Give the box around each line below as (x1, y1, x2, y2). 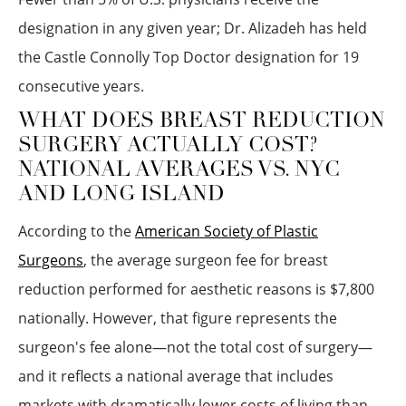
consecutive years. (18, 76, 144, 96)
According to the (18, 221, 135, 241)
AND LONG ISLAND (18, 185, 225, 206)
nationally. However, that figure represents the (18, 308, 337, 328)
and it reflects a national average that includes (18, 366, 333, 386)
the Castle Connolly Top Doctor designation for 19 (18, 47, 359, 67)
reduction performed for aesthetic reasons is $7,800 (18, 279, 374, 299)
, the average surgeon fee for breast (83, 250, 328, 270)
